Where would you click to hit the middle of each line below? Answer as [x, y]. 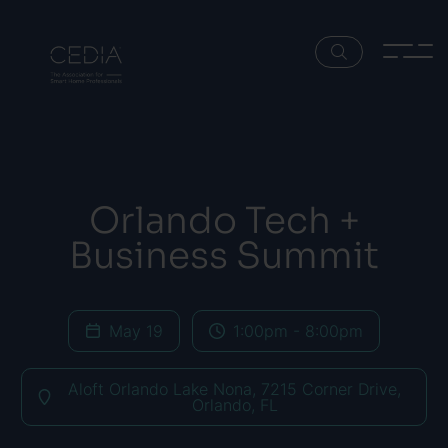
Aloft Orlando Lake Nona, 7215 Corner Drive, [235, 389]
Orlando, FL [234, 405]
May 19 [136, 331]
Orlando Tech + [224, 217]
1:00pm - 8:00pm [298, 331]
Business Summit [224, 252]
